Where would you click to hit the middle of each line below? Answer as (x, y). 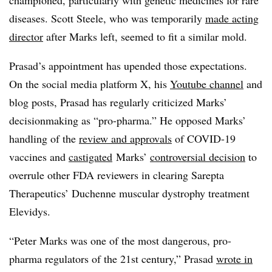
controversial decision (198, 157)
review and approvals (125, 138)
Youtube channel (207, 84)
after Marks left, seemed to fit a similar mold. (145, 36)
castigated (90, 157)
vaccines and (39, 157)
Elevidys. (30, 211)
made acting (232, 18)
